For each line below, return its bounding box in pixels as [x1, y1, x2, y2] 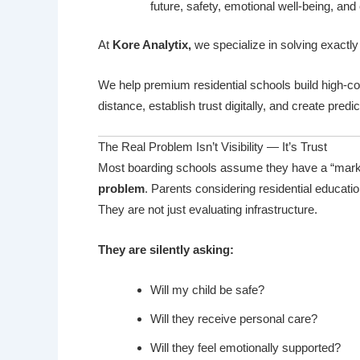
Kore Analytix [112, 38, 188, 52]
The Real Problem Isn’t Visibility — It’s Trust [98, 140, 327, 154]
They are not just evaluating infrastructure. [98, 202, 317, 217]
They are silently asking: [98, 243, 234, 257]
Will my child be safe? [150, 283, 264, 297]
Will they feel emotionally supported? [150, 341, 341, 355]
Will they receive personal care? [150, 312, 317, 326]
